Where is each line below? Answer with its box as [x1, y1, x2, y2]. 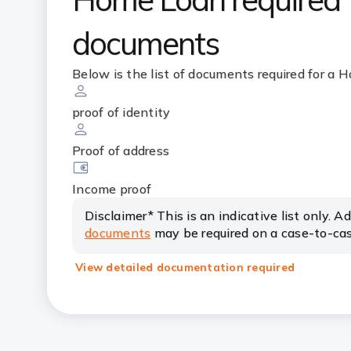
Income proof [72, 181, 151, 197]
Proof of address [72, 143, 169, 158]
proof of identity [72, 104, 171, 120]
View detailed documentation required [75, 260, 295, 274]
